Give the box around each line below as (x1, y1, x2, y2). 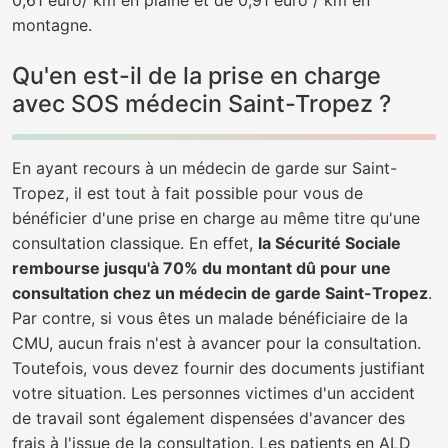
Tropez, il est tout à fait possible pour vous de (12, 183, 363, 203)
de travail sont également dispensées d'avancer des (12, 408, 405, 428)
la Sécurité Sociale (258, 233, 401, 253)
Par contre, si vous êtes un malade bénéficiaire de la (12, 308, 408, 328)
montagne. (12, 15, 92, 35)
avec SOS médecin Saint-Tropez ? (12, 89, 391, 118)
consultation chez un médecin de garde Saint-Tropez (12, 283, 428, 303)
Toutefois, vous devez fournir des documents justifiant (12, 358, 425, 378)
